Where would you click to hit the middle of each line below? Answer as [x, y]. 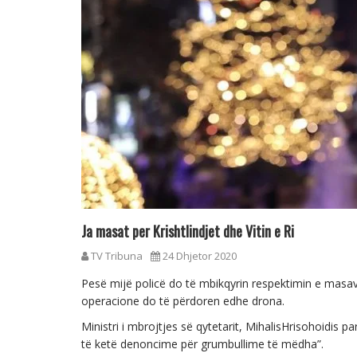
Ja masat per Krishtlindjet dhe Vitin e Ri [188, 231]
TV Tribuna [116, 256]
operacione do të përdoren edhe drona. [183, 301]
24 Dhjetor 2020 [198, 256]
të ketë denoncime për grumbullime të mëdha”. [202, 344]
